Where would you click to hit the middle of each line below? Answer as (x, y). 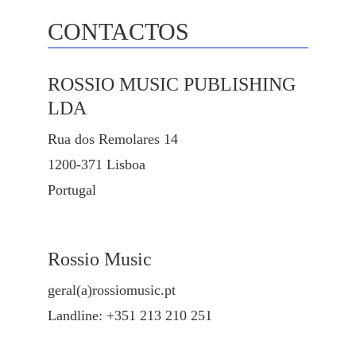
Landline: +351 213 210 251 (130, 316)
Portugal (72, 190)
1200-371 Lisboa (97, 165)
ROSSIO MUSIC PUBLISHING (172, 85)
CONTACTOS (118, 32)
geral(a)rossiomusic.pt (112, 290)
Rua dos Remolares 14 (113, 139)
